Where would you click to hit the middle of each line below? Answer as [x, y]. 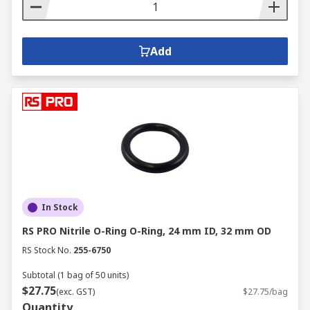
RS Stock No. [47, 250]
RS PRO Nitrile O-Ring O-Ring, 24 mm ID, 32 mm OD [147, 231]
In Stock [60, 207]
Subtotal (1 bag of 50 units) [75, 275]
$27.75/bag [265, 292]
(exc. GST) [75, 292]
